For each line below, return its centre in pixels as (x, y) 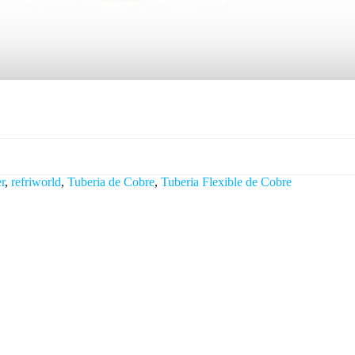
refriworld (36, 181)
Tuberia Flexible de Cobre (226, 181)
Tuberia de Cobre (111, 181)
